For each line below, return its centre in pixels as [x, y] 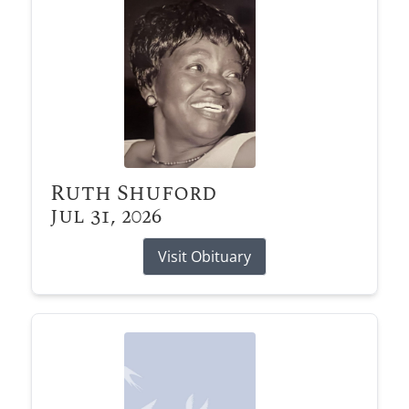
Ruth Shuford [133, 193]
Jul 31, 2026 [105, 216]
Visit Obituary [204, 256]
